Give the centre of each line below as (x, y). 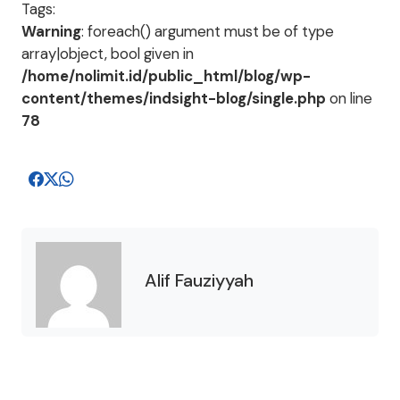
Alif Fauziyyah (199, 280)
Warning (51, 31)
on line (349, 98)
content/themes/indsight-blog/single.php (174, 98)
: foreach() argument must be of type (208, 31)
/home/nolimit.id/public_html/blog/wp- (166, 76)
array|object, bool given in (108, 54)
